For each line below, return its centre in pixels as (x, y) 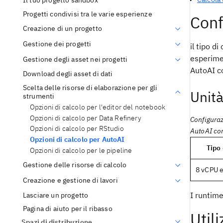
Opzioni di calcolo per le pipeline (81, 151)
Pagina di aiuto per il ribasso (68, 209)
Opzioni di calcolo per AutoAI (77, 140)
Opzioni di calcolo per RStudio (77, 129)
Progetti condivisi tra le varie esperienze (88, 14)
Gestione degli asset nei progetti (75, 59)
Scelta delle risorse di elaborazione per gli (90, 87)
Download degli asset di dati (68, 74)
